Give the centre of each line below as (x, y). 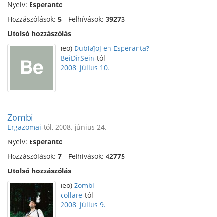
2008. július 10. (85, 68)
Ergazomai (24, 127)
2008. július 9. (83, 205)
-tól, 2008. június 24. (74, 127)
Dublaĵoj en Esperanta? (112, 48)
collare (71, 195)
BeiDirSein (77, 58)
